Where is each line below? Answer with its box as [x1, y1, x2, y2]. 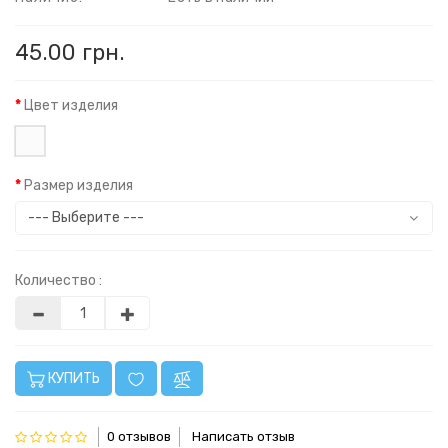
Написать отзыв [191, 429, 295, 445]
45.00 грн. [15, 39, 126, 66]
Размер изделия [24, 177, 133, 194]
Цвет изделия [24, 97, 118, 114]
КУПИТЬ [45, 369, 100, 387]
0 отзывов [107, 429, 172, 445]
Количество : [15, 272, 102, 289]
